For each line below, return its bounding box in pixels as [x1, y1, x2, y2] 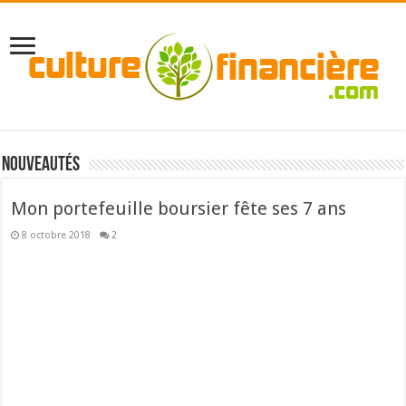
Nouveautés [2, 155, 81, 176]
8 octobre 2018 [22, 229, 92, 240]
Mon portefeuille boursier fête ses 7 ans [11, 198, 347, 219]
